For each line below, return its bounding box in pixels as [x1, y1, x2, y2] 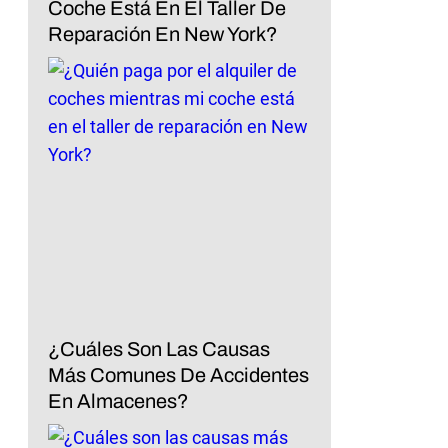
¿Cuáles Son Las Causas [48, 337, 270, 360]
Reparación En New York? [48, 22, 278, 45]
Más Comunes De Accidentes [48, 363, 309, 386]
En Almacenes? [48, 389, 189, 412]
